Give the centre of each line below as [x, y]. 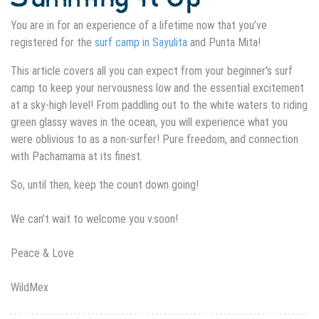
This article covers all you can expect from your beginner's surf [152, 70]
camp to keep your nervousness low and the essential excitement [157, 88]
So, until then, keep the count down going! [105, 184]
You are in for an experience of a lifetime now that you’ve [139, 25]
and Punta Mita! [224, 42]
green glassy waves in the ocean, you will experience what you [149, 122]
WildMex [30, 287]
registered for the [53, 42]
